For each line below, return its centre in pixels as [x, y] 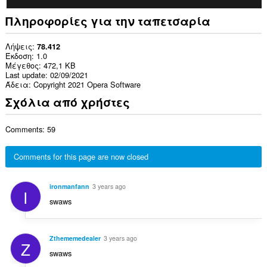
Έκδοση [18, 55]
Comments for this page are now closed [81, 156]
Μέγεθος [22, 65]
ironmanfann [69, 186]
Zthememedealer [75, 238]
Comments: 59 [30, 129]
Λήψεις [18, 46]
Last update [25, 74]
